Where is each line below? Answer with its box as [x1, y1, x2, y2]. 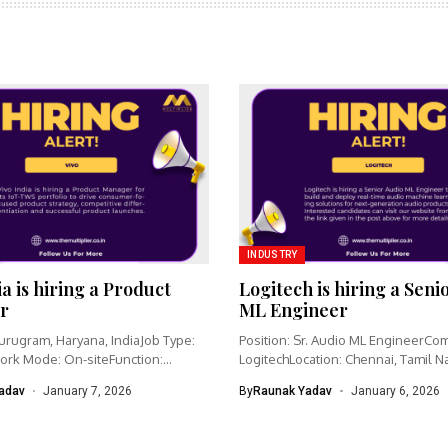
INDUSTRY [247, 248, 298, 260]
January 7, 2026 [43, 383, 132, 398]
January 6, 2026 [350, 383, 440, 398]
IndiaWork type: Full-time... [239, 369, 397, 386]
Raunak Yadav [253, 383, 332, 398]
